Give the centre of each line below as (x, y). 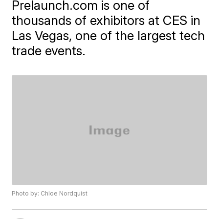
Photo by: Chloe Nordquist (50, 194)
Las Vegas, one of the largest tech (109, 35)
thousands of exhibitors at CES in (106, 20)
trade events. (49, 51)
